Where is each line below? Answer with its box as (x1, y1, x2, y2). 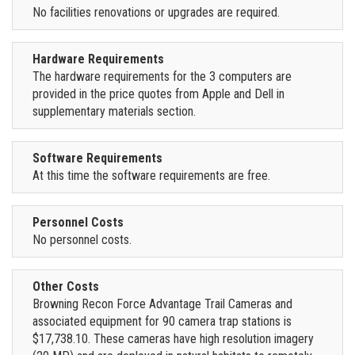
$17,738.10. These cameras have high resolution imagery (32, 330, 314, 346)
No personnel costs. (32, 231, 132, 247)
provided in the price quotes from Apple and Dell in (32, 86, 284, 101)
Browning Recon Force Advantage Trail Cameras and (32, 296, 292, 311)
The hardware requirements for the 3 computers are (32, 68, 292, 84)
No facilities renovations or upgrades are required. (32, 4, 280, 20)
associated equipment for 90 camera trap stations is (32, 313, 292, 329)
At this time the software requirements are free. (32, 167, 270, 183)
